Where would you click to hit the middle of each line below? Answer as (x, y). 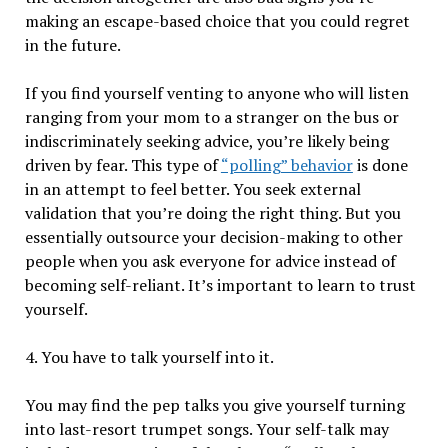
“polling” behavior (286, 165)
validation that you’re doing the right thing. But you (212, 213)
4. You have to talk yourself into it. (149, 357)
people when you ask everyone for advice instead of (210, 261)
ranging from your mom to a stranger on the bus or (211, 117)
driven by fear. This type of (122, 165)
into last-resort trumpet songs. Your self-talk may (206, 429)
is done (380, 165)
